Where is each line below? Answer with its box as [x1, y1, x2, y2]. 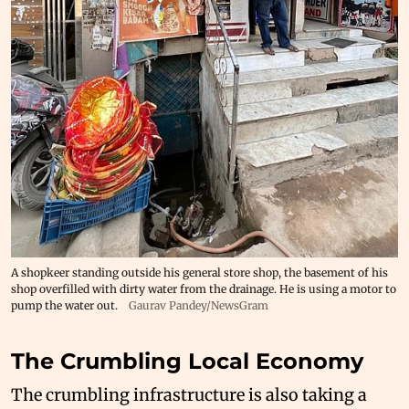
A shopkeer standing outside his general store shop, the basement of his [11, 265, 388, 279]
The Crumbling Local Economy [11, 347, 363, 374]
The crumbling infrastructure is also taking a [11, 383, 367, 405]
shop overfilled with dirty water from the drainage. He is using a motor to [11, 281, 396, 296]
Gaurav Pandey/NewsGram [129, 298, 268, 312]
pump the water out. [11, 298, 118, 312]
